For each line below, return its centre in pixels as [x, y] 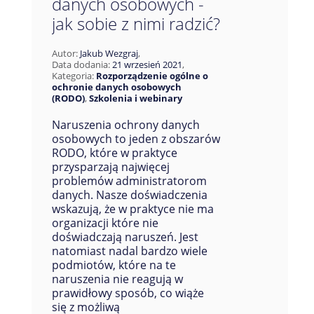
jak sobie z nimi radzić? [136, 23]
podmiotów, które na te [114, 265]
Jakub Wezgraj [109, 53]
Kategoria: [74, 76]
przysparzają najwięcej [110, 167]
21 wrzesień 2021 [147, 64]
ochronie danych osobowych [116, 87]
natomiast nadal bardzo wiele [129, 251]
